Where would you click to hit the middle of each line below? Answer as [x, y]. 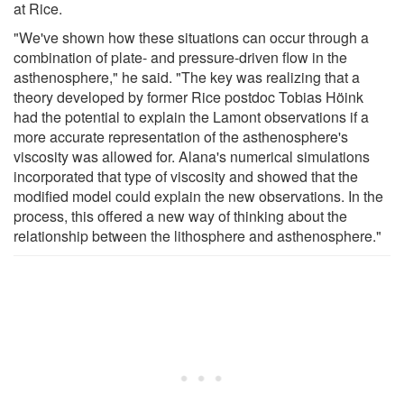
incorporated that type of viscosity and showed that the [186, 176]
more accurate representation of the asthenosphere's [181, 136]
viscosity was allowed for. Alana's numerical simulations [192, 156]
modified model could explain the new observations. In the [198, 196]
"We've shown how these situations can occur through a [191, 37]
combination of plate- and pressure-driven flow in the [180, 57]
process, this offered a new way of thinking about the [180, 216]
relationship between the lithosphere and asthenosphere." [197, 235]
